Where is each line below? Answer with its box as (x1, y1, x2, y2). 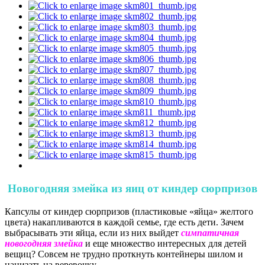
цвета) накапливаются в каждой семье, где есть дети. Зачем (5, 216, 244, 227)
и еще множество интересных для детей (83, 238, 247, 248)
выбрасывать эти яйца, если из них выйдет (5, 227, 181, 238)
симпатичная (181, 227, 239, 238)
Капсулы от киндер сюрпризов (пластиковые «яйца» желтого (5, 206, 253, 216)
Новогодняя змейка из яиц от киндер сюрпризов (8, 182, 257, 195)
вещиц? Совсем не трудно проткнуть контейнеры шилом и (5, 248, 243, 259)
